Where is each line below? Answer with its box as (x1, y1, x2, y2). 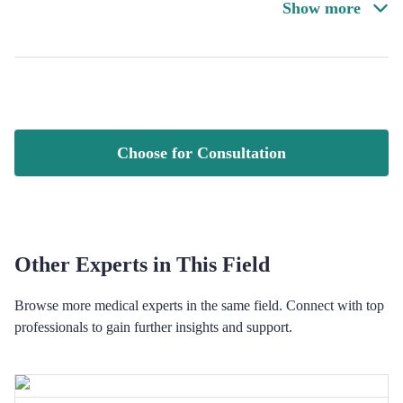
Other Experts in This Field (14, 253, 270, 276)
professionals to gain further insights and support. (14, 319, 292, 335)
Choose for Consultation (117, 144, 286, 162)
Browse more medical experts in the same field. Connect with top (14, 298, 384, 313)
